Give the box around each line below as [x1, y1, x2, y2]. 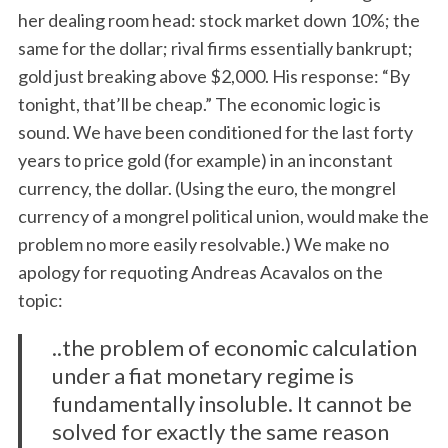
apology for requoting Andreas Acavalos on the [17, 261, 383, 283]
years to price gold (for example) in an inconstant [17, 149, 393, 171]
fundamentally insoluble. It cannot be [51, 390, 412, 417]
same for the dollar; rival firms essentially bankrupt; [17, 37, 413, 59]
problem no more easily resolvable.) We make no [17, 233, 389, 255]
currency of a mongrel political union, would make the [17, 205, 429, 227]
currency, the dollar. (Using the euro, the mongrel [17, 177, 396, 199]
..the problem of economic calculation [51, 334, 417, 361]
